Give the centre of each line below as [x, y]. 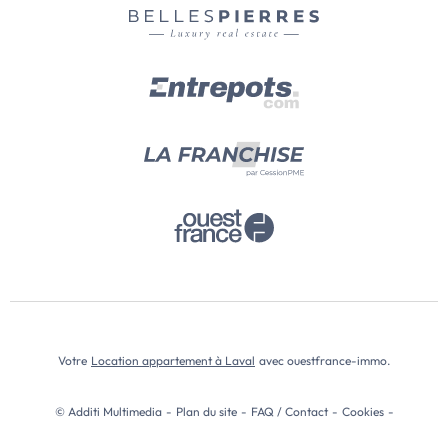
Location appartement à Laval [173, 360]
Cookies [363, 411]
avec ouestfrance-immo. [323, 360]
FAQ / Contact [289, 411]
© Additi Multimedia [108, 411]
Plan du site [206, 411]
